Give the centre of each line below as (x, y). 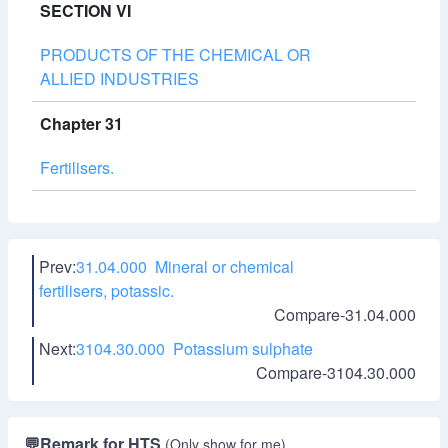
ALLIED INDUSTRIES (119, 78)
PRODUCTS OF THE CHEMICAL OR (175, 54)
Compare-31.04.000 (345, 314)
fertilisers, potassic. (106, 290)
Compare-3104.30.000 (336, 372)
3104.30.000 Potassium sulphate (194, 348)
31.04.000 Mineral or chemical (185, 266)
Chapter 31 (81, 123)
